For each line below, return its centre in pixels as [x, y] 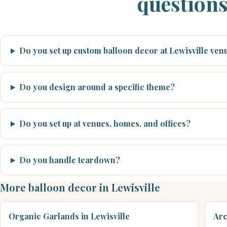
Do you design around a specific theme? [97, 87]
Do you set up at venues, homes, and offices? [105, 123]
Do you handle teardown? [69, 160]
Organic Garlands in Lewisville [69, 216]
